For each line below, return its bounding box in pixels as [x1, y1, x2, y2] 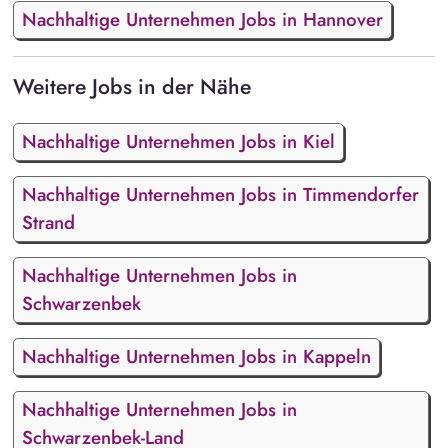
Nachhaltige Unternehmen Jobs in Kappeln [21, 342, 371, 370]
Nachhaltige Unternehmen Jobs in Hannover [21, 6, 383, 34]
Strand [21, 208, 75, 236]
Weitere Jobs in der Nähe [12, 71, 251, 103]
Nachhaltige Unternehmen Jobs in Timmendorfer [21, 180, 419, 208]
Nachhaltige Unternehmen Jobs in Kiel [21, 127, 335, 155]
